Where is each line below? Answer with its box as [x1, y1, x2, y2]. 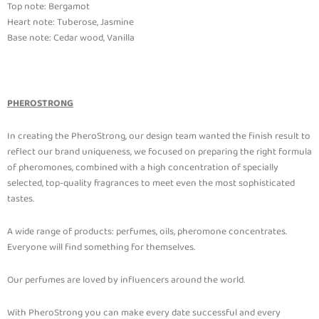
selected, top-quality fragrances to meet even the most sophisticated [7, 174, 295, 191]
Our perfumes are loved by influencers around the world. [7, 271, 245, 288]
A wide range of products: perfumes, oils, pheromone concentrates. [7, 223, 287, 239]
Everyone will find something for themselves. [7, 239, 197, 255]
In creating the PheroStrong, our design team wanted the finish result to [7, 127, 310, 144]
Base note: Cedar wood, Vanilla [7, 29, 135, 46]
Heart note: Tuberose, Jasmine [7, 14, 134, 30]
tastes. [7, 190, 34, 206]
